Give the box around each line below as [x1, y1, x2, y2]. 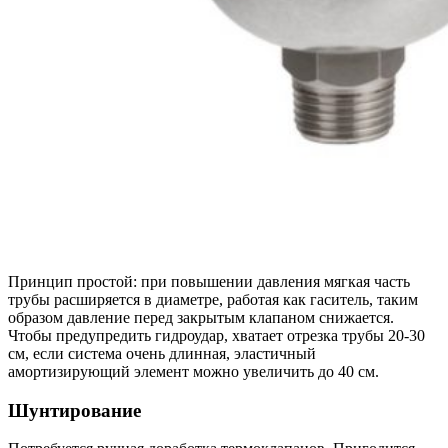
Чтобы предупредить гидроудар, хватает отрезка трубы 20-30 [8, 327, 425, 344]
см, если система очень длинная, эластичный [8, 345, 316, 362]
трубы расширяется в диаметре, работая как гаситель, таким [8, 291, 418, 308]
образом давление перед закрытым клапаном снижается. [8, 309, 394, 326]
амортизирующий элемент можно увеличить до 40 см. [8, 363, 379, 380]
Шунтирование [8, 399, 141, 421]
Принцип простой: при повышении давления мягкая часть [8, 273, 410, 290]
